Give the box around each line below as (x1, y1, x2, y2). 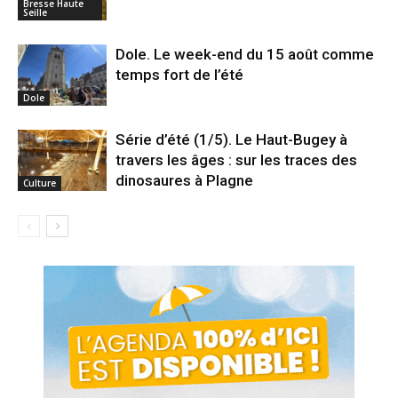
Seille (23, 5, 47, 19)
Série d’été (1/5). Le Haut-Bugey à (115, 131, 347, 149)
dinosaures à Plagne (115, 171, 253, 190)
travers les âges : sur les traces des (115, 151, 357, 170)
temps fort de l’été (115, 66, 243, 84)
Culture (23, 176, 56, 189)
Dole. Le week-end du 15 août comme (115, 45, 374, 64)
